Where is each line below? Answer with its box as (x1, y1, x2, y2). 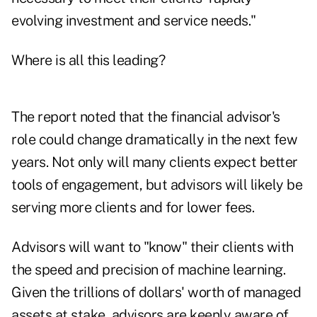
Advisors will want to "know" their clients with (11, 238, 294, 256)
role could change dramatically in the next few (11, 131, 297, 149)
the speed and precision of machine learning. (11, 261, 285, 279)
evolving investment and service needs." (11, 12, 256, 30)
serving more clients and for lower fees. (11, 199, 254, 217)
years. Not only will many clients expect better (11, 154, 298, 171)
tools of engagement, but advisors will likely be (11, 176, 302, 194)
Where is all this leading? (11, 52, 165, 69)
